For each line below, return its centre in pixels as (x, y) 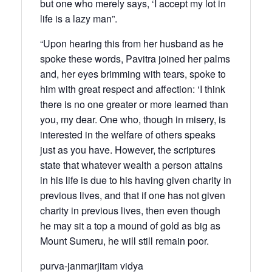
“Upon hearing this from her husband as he (132, 43)
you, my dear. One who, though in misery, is (133, 119)
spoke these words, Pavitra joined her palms (135, 58)
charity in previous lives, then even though (130, 210)
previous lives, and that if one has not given (133, 195)
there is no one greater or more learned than (134, 104)
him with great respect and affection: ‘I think (133, 89)
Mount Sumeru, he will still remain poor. (124, 240)
